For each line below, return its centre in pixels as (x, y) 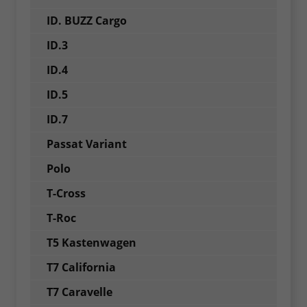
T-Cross (66, 193)
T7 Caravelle (79, 292)
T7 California (81, 267)
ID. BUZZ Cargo (87, 20)
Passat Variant (87, 144)
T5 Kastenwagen (91, 242)
